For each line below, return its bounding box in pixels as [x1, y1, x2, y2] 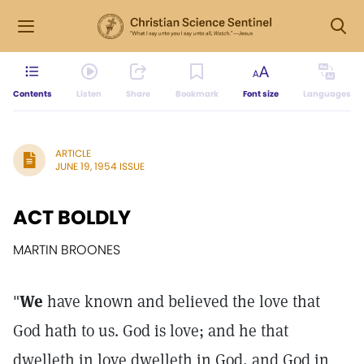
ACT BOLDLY [13, 204, 131, 231]
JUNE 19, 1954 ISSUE [55, 159, 145, 173]
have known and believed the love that [43, 291, 320, 312]
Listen [76, 88, 102, 100]
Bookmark [175, 88, 219, 100]
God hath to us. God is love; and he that [13, 320, 288, 341]
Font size [242, 88, 279, 100]
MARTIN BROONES [13, 240, 120, 259]
